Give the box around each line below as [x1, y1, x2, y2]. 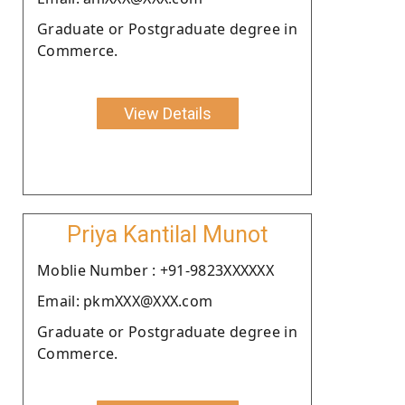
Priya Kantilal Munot [67, 221, 268, 248]
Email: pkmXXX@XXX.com [37, 290, 213, 311]
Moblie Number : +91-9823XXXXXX [37, 259, 274, 280]
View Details [123, 103, 212, 123]
